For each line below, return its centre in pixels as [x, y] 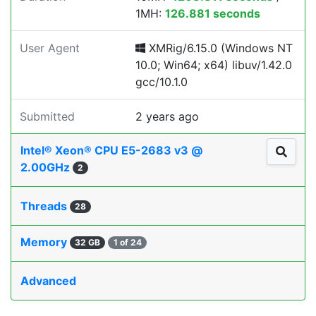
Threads [45, 206]
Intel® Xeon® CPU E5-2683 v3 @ [111, 150]
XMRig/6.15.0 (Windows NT [219, 48]
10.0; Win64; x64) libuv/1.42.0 [214, 65]
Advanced [48, 281]
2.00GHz [47, 167]
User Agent [50, 48]
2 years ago [167, 116]
